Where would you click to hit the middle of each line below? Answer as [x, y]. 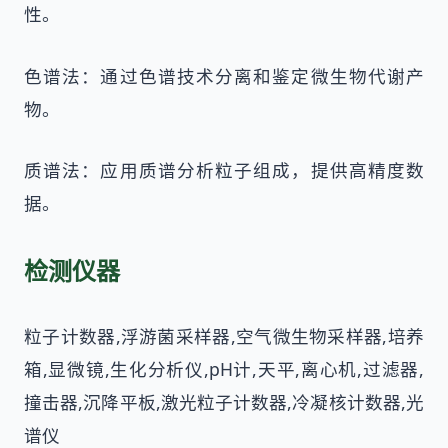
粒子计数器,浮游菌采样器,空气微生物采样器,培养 [224, 336]
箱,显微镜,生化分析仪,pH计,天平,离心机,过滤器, [224, 369]
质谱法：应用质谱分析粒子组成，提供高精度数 [224, 170]
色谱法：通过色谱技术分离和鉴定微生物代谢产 [224, 75]
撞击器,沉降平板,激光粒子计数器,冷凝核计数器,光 [224, 402]
